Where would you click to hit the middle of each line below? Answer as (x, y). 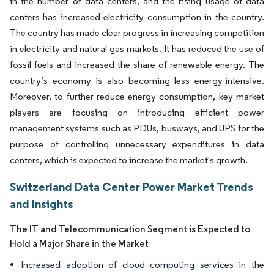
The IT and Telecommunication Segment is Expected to (130, 229)
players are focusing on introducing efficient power (137, 112)
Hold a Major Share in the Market (79, 244)
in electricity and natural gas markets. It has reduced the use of (137, 49)
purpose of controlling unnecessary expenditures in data (137, 144)
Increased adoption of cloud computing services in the (143, 265)
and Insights (42, 204)
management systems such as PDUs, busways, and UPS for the (137, 128)
